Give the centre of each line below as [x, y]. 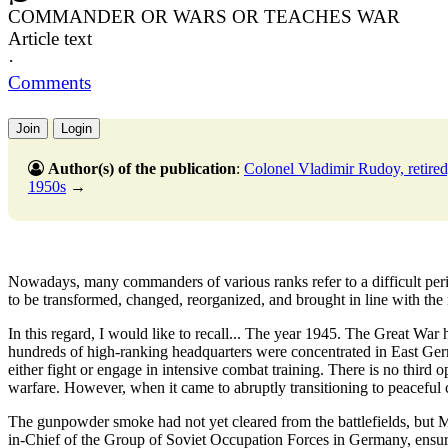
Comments [49, 82]
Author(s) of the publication [142, 168]
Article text [50, 38]
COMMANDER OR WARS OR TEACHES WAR [204, 16]
